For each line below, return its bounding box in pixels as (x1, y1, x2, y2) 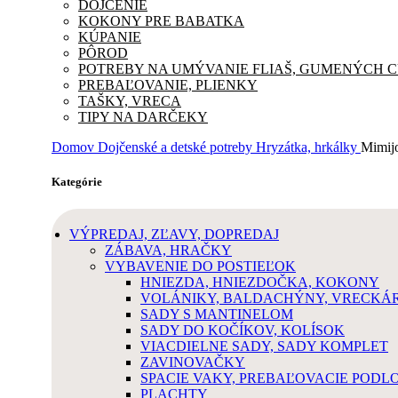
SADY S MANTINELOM (140, 306, 293, 322)
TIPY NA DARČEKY (78, 108, 208, 124)
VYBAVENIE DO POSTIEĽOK (105, 259, 296, 274)
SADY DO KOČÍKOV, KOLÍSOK (140, 322, 345, 338)
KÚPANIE (78, 28, 141, 44)
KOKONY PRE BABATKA (78, 12, 244, 28)
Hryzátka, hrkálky (256, 139, 361, 155)
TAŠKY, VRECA (78, 92, 181, 108)
